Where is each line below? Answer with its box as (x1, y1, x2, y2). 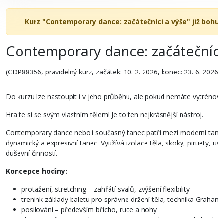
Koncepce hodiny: (6, 166, 67, 176)
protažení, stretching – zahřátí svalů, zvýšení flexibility (21, 184, 190, 194)
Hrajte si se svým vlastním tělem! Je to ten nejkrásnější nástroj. (6, 110, 203, 120)
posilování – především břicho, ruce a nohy (21, 205, 157, 215)
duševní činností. (6, 148, 59, 158)
